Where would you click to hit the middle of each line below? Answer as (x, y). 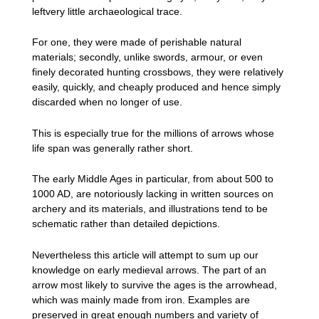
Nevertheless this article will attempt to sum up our (145, 255)
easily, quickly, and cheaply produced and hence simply (156, 87)
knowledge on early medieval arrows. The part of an (149, 270)
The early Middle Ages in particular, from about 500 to (153, 179)
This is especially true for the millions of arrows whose (153, 133)
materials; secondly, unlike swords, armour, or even (147, 57)
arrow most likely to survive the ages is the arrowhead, (155, 284)
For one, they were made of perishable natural (137, 42)
